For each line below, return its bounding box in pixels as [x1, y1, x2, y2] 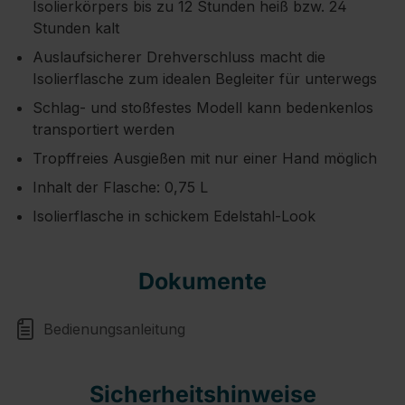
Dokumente [138, 268, 267, 295]
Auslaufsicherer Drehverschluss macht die [33, 48, 325, 66]
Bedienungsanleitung [43, 320, 185, 338]
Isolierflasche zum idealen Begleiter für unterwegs [33, 70, 377, 88]
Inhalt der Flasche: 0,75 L [33, 178, 208, 196]
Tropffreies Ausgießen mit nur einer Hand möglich [33, 149, 377, 167]
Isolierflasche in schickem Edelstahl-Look [33, 207, 316, 225]
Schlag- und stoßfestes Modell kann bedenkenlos [33, 99, 373, 117]
